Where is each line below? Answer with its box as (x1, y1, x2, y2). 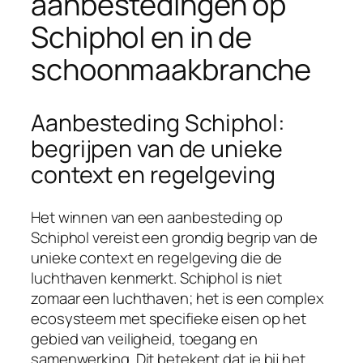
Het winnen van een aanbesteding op (31, 206, 283, 228)
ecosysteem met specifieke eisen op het (31, 307, 307, 329)
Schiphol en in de (31, 16, 253, 57)
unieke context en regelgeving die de (31, 246, 283, 268)
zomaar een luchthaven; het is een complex (31, 287, 324, 309)
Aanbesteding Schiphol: (31, 106, 285, 139)
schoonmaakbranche (31, 49, 312, 89)
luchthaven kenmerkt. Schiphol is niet (31, 267, 283, 288)
